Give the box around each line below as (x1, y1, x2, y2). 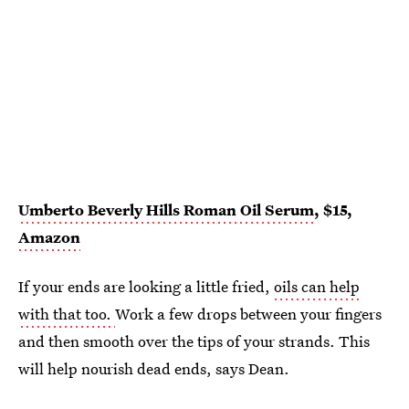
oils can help (274, 276, 360, 298)
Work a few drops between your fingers (115, 303, 382, 325)
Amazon (18, 226, 80, 248)
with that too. (18, 303, 115, 325)
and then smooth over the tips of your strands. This (18, 330, 370, 352)
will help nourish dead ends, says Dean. (18, 358, 289, 380)
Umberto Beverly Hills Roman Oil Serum (18, 199, 314, 221)
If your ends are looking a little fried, (18, 276, 274, 298)
